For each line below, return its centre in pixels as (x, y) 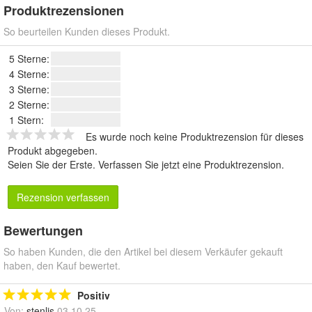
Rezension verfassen (63, 197)
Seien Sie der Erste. (53, 165)
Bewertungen (43, 231)
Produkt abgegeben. (53, 151)
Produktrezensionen (64, 11)
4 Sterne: (29, 74)
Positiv (94, 296)
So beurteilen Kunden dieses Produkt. (87, 32)
